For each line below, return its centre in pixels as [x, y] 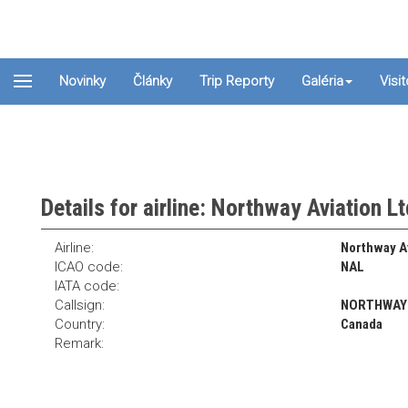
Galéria [322, 81]
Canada [361, 324]
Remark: [79, 343]
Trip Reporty [237, 81]
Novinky [82, 81]
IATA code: [87, 286]
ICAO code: [89, 267]
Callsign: [80, 305]
